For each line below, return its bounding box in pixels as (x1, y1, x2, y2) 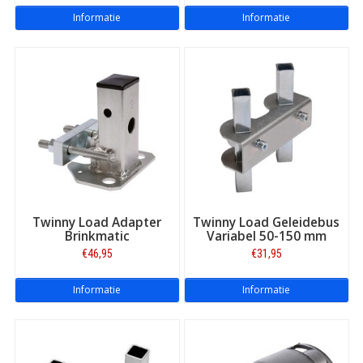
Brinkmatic (64, 227, 130, 245)
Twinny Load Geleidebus (193, 213, 340, 231)
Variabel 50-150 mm (206, 227, 327, 245)
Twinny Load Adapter (32, 213, 161, 231)
